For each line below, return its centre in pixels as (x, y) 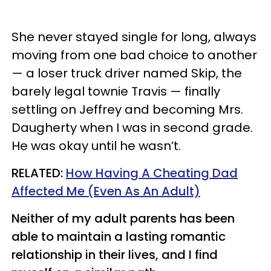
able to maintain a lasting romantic (119, 236)
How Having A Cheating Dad (152, 173)
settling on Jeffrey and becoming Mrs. (127, 109)
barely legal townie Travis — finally (116, 91)
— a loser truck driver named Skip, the (127, 73)
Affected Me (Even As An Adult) (106, 191)
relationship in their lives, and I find (115, 254)
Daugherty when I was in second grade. (132, 127)
